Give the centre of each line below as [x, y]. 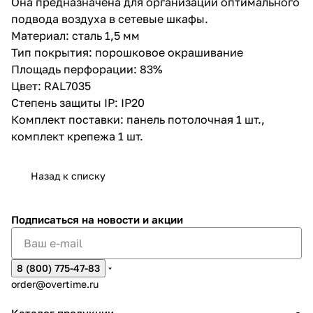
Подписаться [46, 219]
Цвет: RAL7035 [51, 86]
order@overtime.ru [55, 284]
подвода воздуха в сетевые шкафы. [110, 19]
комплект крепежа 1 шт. [77, 136]
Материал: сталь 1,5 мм [75, 35]
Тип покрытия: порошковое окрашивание [127, 52]
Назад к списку [68, 175]
